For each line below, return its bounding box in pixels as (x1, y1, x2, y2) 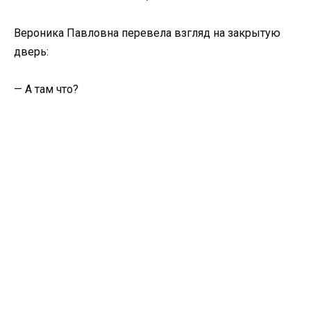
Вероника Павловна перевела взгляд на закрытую (14, 26, 280, 40)
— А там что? (14, 82, 78, 96)
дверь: (14, 44, 49, 58)
